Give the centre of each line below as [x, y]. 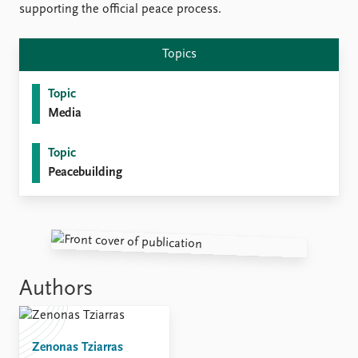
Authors [56, 289]
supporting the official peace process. [120, 10]
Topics [179, 54]
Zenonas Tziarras [78, 348]
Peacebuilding [85, 173]
